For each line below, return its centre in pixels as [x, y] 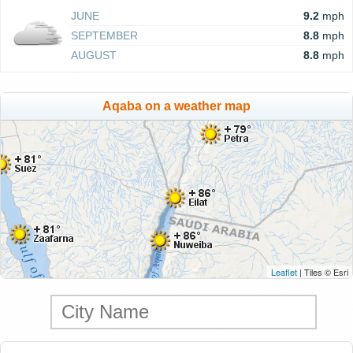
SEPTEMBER [104, 35]
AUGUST [94, 55]
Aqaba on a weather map [176, 106]
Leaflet [284, 272]
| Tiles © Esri [323, 272]
